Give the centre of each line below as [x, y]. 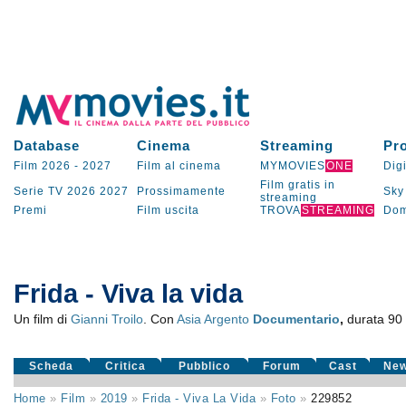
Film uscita [168, 210]
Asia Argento [213, 319]
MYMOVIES [292, 166]
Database [46, 145]
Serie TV [38, 191]
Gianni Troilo [106, 319]
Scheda [52, 366]
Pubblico [205, 366]
